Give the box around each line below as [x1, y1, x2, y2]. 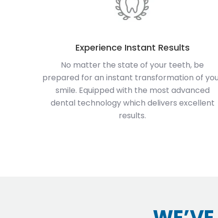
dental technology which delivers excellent [50, 97, 215, 109]
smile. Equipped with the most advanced [55, 84, 210, 96]
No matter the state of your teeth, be [61, 59, 204, 71]
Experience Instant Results [75, 41, 190, 54]
